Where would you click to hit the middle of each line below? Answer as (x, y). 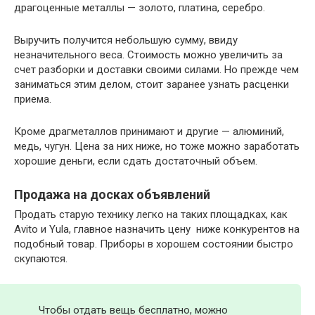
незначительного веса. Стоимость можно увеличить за (148, 55)
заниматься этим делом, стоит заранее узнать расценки (152, 85)
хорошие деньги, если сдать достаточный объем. (136, 161)
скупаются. (41, 259)
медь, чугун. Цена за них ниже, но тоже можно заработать (157, 147)
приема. (33, 99)
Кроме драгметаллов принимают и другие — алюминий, (149, 132)
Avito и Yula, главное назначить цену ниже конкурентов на (157, 230)
